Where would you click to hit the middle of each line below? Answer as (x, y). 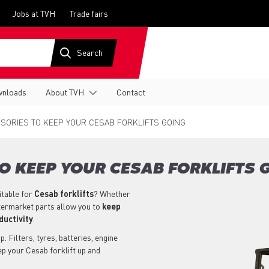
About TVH (65, 92)
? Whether (112, 194)
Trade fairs (89, 13)
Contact (131, 92)
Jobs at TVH (34, 13)
